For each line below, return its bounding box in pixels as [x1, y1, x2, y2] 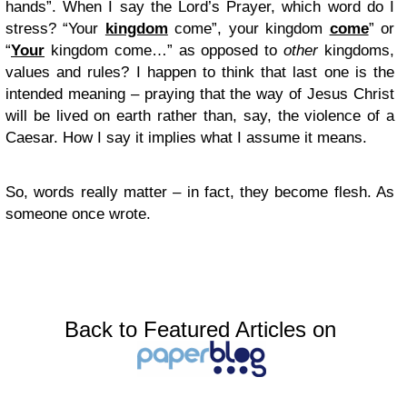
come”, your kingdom [167, 20, 330, 37]
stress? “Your [5, 20, 105, 37]
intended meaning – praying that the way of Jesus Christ [5, 85, 394, 103]
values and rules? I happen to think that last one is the [5, 64, 394, 81]
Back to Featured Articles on [64, 317, 336, 342]
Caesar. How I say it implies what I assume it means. [5, 129, 367, 146]
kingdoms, [318, 42, 395, 59]
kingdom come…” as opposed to [45, 42, 284, 59]
